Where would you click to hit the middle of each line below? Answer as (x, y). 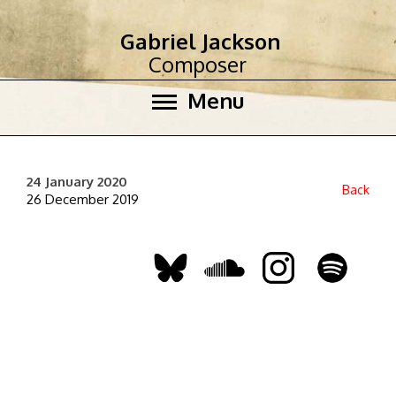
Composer (198, 64)
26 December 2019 (83, 199)
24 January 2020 (77, 182)
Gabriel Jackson (200, 41)
